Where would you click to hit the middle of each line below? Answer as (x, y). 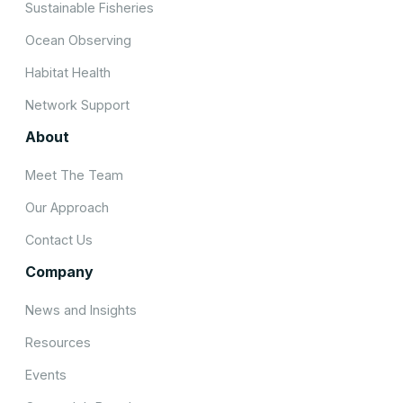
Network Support (77, 105)
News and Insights (81, 310)
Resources (58, 343)
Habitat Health (68, 73)
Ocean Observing (78, 40)
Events (46, 375)
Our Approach (67, 208)
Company (59, 272)
